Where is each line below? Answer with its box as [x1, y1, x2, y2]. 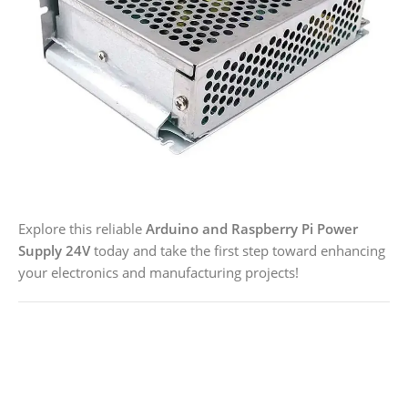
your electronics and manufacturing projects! [18, 263, 299, 282]
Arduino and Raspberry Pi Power [146, 219, 358, 239]
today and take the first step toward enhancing [90, 241, 385, 260]
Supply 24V [18, 241, 90, 260]
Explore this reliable [18, 219, 146, 239]
